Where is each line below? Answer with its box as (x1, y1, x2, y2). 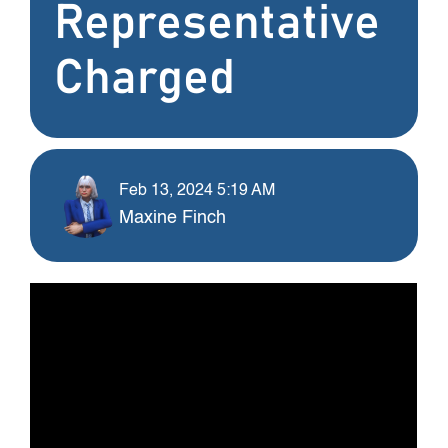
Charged (54, 54, 236, 103)
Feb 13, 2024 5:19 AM (119, 182, 276, 199)
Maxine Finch (119, 208, 227, 227)
